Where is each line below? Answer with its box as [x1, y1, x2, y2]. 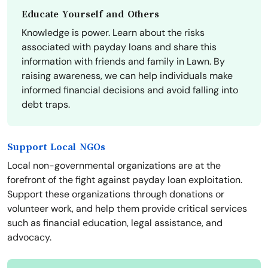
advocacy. [7, 231, 51, 244]
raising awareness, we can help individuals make [22, 69, 233, 83]
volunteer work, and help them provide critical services [7, 202, 247, 215]
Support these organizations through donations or [7, 188, 224, 201]
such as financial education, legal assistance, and [7, 217, 223, 230]
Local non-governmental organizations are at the [7, 159, 221, 172]
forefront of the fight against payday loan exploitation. [7, 173, 242, 187]
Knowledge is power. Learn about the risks [22, 26, 205, 39]
